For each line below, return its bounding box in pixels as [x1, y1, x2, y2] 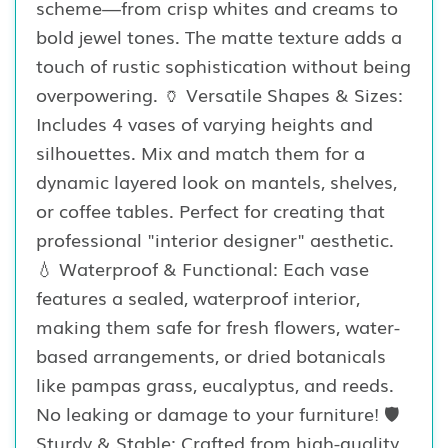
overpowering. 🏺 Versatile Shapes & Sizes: [36, 81, 403, 108]
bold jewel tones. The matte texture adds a [36, 23, 402, 50]
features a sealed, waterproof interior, [36, 284, 360, 311]
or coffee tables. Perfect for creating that [36, 197, 385, 224]
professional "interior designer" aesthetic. [36, 226, 394, 253]
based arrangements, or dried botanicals [36, 342, 386, 369]
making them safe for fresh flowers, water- [36, 313, 400, 340]
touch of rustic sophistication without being [36, 52, 411, 79]
